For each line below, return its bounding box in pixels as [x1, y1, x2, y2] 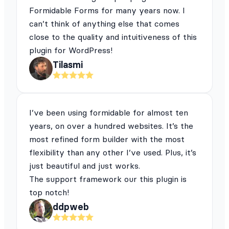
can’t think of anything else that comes [29, 18, 179, 29]
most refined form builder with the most [29, 134, 185, 145]
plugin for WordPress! [29, 45, 112, 56]
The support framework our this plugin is [29, 174, 187, 185]
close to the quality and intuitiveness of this [29, 32, 197, 42]
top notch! [29, 187, 69, 198]
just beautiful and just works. [29, 161, 140, 171]
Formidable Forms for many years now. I [29, 5, 185, 16]
